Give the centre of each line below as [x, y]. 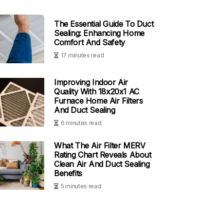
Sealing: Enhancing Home [99, 33]
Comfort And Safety [90, 42]
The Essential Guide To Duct [104, 24]
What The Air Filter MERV [100, 145]
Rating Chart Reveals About [103, 155]
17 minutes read [82, 55]
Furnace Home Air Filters [99, 101]
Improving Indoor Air [91, 82]
